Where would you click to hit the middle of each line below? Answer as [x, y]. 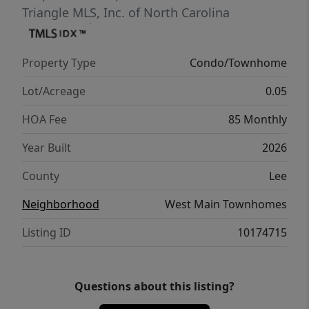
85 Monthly [258, 119]
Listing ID [47, 232]
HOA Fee [44, 119]
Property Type [59, 62]
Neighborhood [61, 204]
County [41, 176]
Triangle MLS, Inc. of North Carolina [126, 13]
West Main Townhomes [226, 204]
